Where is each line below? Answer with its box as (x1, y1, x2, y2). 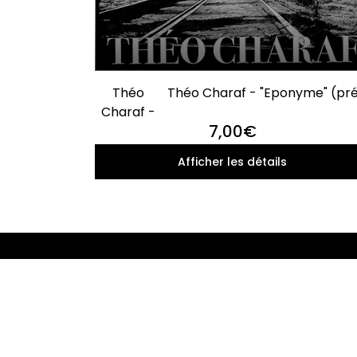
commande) (226, 103, 307, 122)
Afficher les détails (178, 154, 288, 171)
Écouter (93, 300, 202, 339)
